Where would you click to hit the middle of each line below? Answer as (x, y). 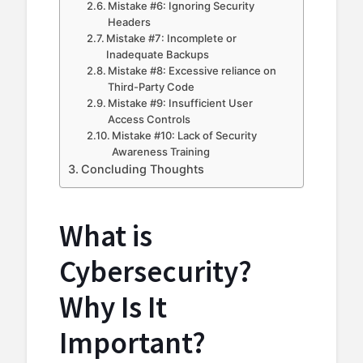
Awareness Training (161, 152)
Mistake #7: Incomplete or (172, 38)
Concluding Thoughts (142, 169)
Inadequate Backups (158, 55)
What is (106, 236)
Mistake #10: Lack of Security (185, 136)
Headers (130, 22)
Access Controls (149, 120)
